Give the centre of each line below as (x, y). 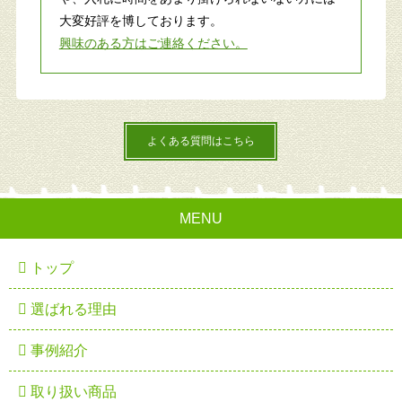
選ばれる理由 (72, 309)
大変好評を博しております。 (140, 20)
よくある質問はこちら (201, 140)
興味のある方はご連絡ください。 (153, 43)
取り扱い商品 (72, 391)
